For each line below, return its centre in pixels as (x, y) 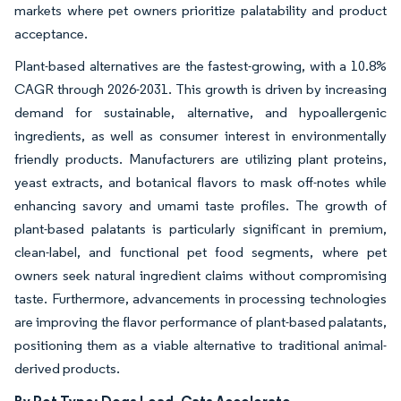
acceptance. (52, 33)
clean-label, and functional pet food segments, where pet (200, 252)
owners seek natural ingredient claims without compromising (200, 275)
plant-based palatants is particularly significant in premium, (200, 228)
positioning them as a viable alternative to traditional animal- (200, 345)
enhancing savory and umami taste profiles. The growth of (200, 205)
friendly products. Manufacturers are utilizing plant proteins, (200, 158)
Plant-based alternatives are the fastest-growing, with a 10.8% (200, 65)
